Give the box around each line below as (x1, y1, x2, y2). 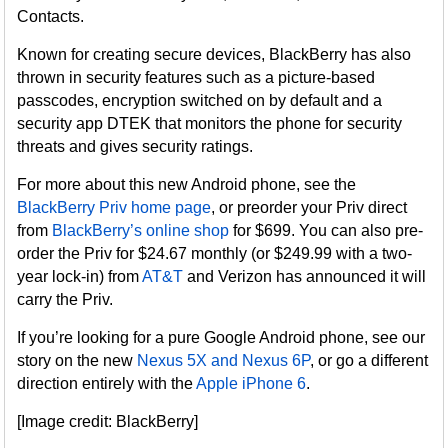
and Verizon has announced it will (183, 268, 427, 285)
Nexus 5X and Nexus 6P (137, 352, 311, 369)
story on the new (17, 352, 138, 369)
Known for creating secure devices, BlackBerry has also (17, 46, 412, 63)
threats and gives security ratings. (17, 138, 254, 155)
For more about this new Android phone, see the (17, 176, 357, 193)
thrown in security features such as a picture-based (17, 69, 376, 86)
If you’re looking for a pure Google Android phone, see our (17, 329, 426, 346)
